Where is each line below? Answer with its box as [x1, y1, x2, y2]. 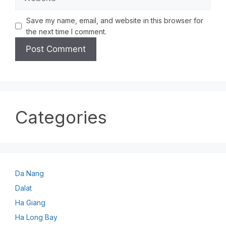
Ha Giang [15, 198, 45, 207]
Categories [15, 106, 107, 128]
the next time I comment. [26, 27, 106, 36]
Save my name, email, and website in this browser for [26, 16, 203, 25]
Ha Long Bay [15, 212, 58, 221]
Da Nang [15, 168, 44, 178]
